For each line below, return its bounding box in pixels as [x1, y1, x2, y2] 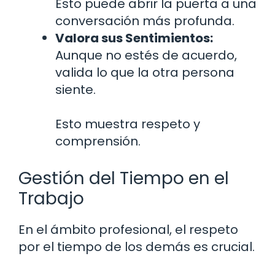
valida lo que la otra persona [55, 64, 234, 82]
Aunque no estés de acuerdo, [55, 47, 237, 64]
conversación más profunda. [55, 12, 234, 30]
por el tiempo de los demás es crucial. [18, 238, 255, 256]
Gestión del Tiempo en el [18, 166, 229, 191]
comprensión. [55, 133, 141, 150]
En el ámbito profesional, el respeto [18, 221, 238, 239]
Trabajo [18, 187, 84, 211]
